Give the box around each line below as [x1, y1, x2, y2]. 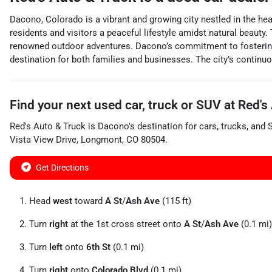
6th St [86, 242, 110, 253]
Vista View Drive [10, 134, 76, 145]
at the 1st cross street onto [68, 219, 184, 229]
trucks [221, 121, 246, 132]
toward [72, 195, 105, 206]
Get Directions [36, 163, 89, 172]
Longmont [81, 134, 122, 145]
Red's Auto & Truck [10, 121, 86, 132]
